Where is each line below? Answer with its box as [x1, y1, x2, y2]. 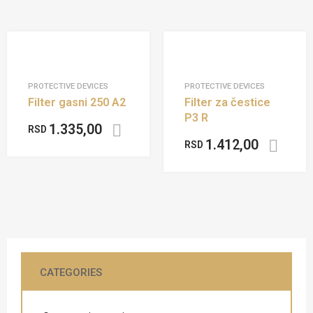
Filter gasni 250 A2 [28, 95, 126, 109]
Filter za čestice [184, 95, 270, 109]
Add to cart [155, 124, 205, 136]
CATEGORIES [40, 266, 102, 279]
